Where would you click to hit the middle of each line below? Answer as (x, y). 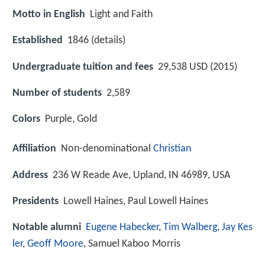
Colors (26, 119)
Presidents (35, 201)
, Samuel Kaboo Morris (132, 244)
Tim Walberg (190, 227)
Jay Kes (237, 227)
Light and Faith (121, 15)
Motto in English (49, 15)
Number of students (57, 93)
